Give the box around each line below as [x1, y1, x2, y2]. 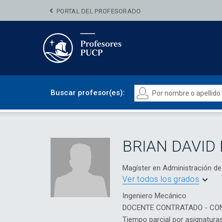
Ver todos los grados [122, 174, 199, 184]
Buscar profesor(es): [51, 88, 125, 98]
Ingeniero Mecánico [122, 191, 186, 200]
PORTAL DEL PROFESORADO [56, 7, 141, 15]
